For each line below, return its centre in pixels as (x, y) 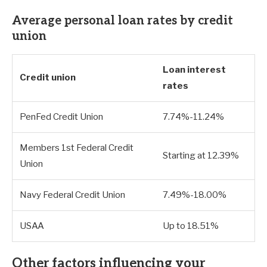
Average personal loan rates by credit (122, 21)
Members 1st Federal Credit (77, 148)
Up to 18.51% (191, 226)
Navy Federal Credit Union (72, 195)
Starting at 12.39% (201, 156)
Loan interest (194, 70)
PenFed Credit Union (61, 117)
